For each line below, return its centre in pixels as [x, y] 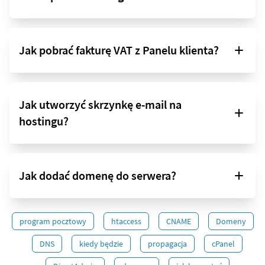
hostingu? [44, 121]
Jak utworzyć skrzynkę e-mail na [100, 105]
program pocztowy [53, 222]
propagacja [167, 244]
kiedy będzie [101, 244]
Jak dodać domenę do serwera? [98, 176]
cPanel [223, 244]
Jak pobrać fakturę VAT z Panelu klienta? [119, 50]
